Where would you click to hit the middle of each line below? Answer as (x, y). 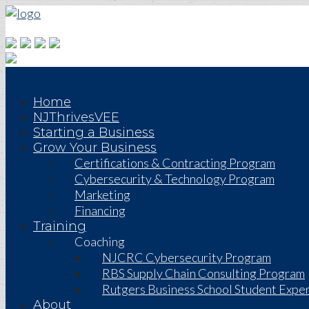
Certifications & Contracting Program (175, 163)
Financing (100, 210)
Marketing (102, 195)
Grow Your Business (95, 148)
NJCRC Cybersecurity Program (187, 257)
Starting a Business (94, 132)
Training (60, 226)
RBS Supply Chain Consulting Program (203, 273)
